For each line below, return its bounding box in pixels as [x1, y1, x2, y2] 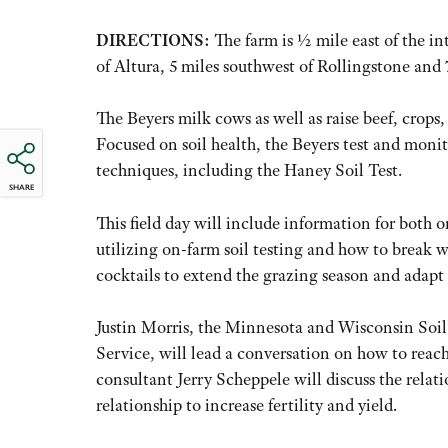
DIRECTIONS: [96, 29, 210, 52]
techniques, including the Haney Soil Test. [96, 159, 402, 182]
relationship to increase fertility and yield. [96, 394, 397, 417]
